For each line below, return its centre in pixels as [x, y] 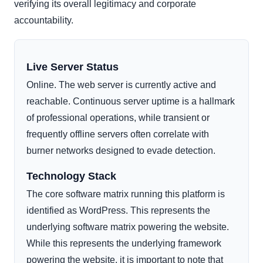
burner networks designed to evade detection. [121, 151]
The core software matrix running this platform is [126, 194]
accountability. [44, 21]
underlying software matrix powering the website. [128, 227]
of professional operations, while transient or [118, 118]
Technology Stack [71, 176]
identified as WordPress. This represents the [118, 211]
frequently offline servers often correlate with [118, 134]
